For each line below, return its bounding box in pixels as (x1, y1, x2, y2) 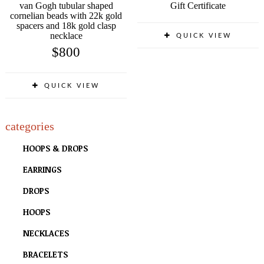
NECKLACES (23, 227, 69, 239)
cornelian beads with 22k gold (10, 11, 122, 21)
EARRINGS (23, 164, 61, 175)
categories (5, 120, 54, 133)
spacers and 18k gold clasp (16, 21, 116, 31)
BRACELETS (23, 249, 68, 260)
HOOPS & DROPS (23, 143, 88, 154)
